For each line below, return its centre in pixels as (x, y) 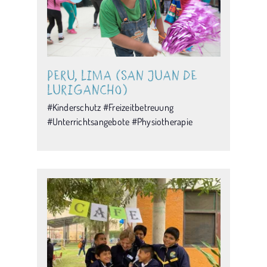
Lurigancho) (87, 90)
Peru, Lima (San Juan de (122, 76)
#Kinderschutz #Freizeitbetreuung (110, 108)
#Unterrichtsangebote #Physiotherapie (120, 122)
